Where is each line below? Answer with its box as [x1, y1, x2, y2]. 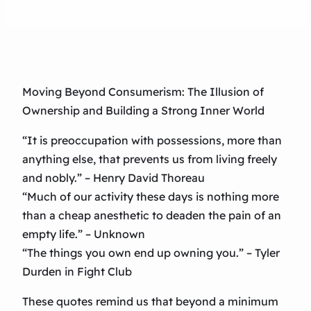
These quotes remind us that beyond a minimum [22, 294, 278, 309]
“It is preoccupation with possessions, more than [22, 133, 282, 148]
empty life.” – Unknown [22, 227, 145, 242]
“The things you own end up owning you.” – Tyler [22, 246, 280, 260]
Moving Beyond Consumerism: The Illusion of [22, 85, 264, 99]
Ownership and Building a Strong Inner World [22, 103, 264, 118]
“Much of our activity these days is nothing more [22, 190, 279, 204]
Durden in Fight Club [22, 264, 132, 279]
